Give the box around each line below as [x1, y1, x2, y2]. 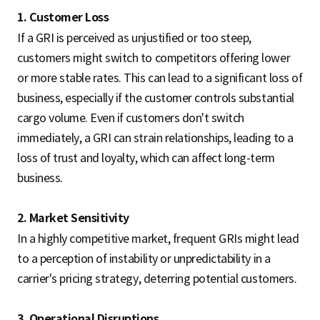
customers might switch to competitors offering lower [17, 51, 291, 66]
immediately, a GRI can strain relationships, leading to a [17, 131, 294, 146]
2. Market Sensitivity [17, 211, 129, 226]
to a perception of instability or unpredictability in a [17, 251, 271, 266]
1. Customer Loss [17, 10, 109, 26]
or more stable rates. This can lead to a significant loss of [17, 71, 303, 86]
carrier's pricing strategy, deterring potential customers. [17, 271, 297, 286]
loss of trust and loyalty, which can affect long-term [17, 151, 275, 166]
